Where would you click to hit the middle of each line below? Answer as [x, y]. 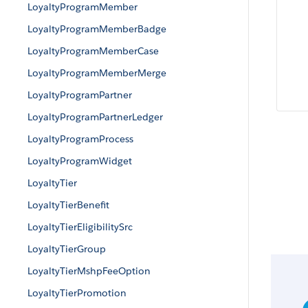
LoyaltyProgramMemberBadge [97, 29]
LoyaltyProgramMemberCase [93, 51]
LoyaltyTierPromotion [77, 293]
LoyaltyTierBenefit [68, 205]
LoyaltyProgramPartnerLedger [95, 117]
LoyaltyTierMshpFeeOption [89, 271]
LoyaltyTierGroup [67, 249]
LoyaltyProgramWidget [80, 161]
